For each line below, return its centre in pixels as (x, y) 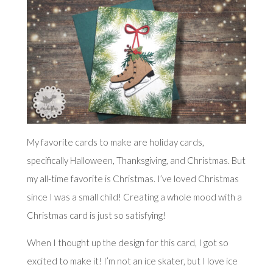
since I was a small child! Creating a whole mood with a (134, 197)
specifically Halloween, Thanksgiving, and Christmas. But (136, 160)
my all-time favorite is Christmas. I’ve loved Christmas (133, 178)
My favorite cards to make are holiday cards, (115, 142)
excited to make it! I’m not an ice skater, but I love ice (132, 261)
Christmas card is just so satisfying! (96, 215)
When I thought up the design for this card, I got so (127, 242)
